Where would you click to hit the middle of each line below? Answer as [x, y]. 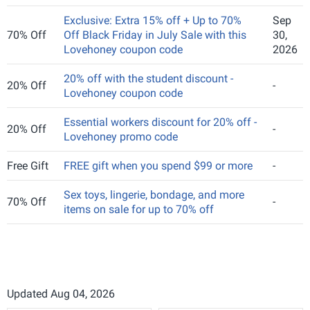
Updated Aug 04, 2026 [61, 294]
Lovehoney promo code [121, 137]
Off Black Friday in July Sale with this [155, 35]
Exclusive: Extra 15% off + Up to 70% [153, 20]
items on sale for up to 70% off [139, 209]
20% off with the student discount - [148, 79]
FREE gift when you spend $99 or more [158, 166]
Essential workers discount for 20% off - [160, 122]
